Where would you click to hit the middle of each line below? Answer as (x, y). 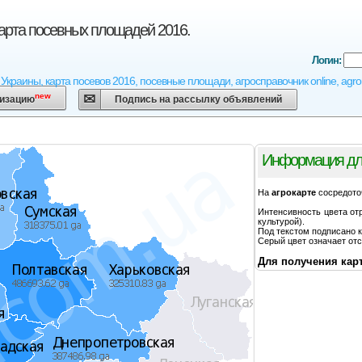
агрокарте (295, 192)
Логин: (328, 60)
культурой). (281, 221)
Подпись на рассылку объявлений (198, 99)
